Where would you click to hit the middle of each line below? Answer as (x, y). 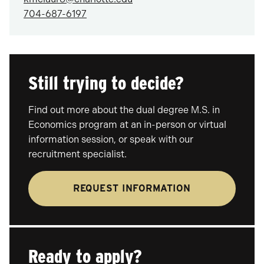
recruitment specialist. (77, 154)
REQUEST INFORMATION (132, 188)
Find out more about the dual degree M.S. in (124, 110)
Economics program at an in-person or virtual (127, 125)
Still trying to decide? (106, 83)
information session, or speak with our (111, 139)
